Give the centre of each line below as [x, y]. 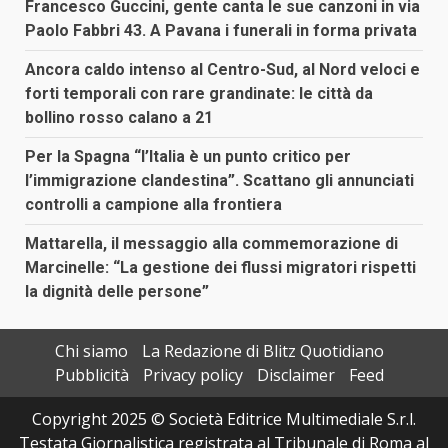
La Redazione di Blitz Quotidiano [262, 350]
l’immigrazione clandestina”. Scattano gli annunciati [219, 180]
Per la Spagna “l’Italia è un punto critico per [188, 156]
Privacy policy [192, 374]
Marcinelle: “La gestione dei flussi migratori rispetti [220, 267]
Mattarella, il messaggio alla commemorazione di [211, 243]
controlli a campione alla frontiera [153, 204]
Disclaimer [295, 374]
